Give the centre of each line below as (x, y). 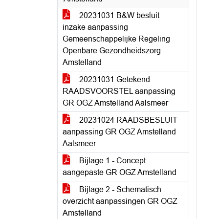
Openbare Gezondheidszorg (112, 51)
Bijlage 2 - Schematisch (119, 189)
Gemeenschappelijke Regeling (116, 39)
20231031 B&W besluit (118, 15)
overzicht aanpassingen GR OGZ (120, 201)
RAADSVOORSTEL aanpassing (119, 91)
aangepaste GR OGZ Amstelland (120, 172)
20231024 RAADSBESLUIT (127, 120)
